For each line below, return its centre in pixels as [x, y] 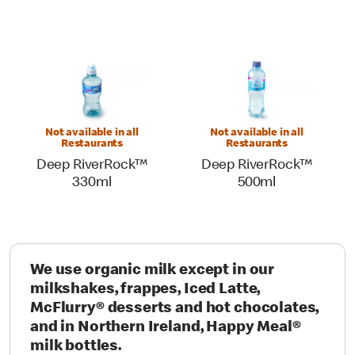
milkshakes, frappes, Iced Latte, [145, 290]
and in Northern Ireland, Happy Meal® [166, 328]
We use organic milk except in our [153, 271]
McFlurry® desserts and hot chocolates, [175, 309]
